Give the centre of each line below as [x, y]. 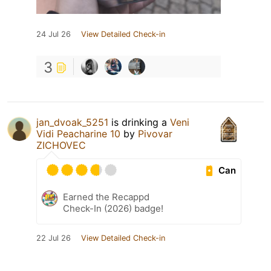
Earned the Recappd [106, 197]
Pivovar [155, 134]
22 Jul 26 [54, 238]
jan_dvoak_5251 [72, 122]
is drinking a [139, 122]
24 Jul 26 [54, 34]
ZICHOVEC [61, 145]
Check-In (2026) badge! [113, 209]
